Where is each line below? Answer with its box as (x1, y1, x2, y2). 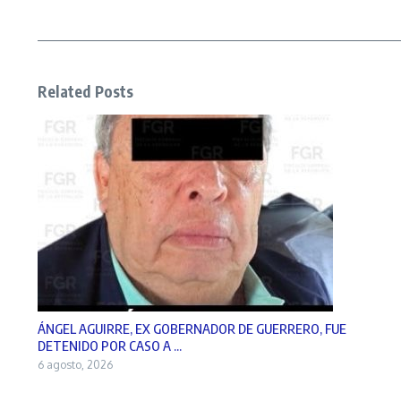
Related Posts (38, 81, 134, 101)
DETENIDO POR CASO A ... (38, 337, 182, 354)
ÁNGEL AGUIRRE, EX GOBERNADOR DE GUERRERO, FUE (38, 320, 346, 337)
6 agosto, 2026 (38, 357, 113, 371)
